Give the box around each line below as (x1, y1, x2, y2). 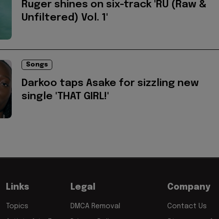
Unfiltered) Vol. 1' (22, 13, 108, 23)
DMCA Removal (70, 203, 120, 210)
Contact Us (167, 203, 207, 210)
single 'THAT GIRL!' (22, 91, 109, 102)
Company (167, 183, 210, 192)
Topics (6, 203, 28, 210)
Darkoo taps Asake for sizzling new (22, 78, 199, 89)
